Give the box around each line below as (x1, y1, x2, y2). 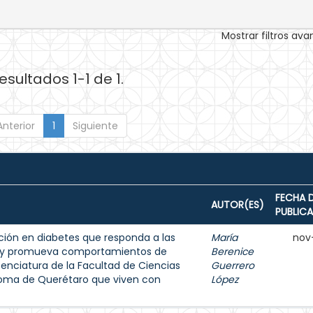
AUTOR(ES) (211, 198, 264, 212)
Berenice (211, 245, 254, 259)
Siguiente (72, 119, 118, 133)
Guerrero (211, 259, 254, 272)
